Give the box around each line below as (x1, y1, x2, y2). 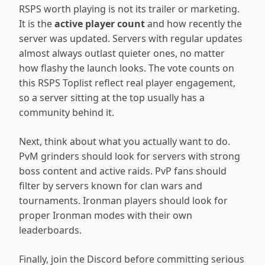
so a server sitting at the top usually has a (19, 92, 205, 104)
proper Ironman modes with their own (19, 209, 192, 222)
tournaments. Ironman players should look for (19, 195, 228, 207)
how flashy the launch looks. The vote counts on (19, 62, 234, 75)
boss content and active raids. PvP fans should (19, 165, 227, 177)
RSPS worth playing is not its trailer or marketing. (19, 3, 240, 15)
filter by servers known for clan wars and (19, 180, 202, 192)
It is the (19, 18, 54, 30)
